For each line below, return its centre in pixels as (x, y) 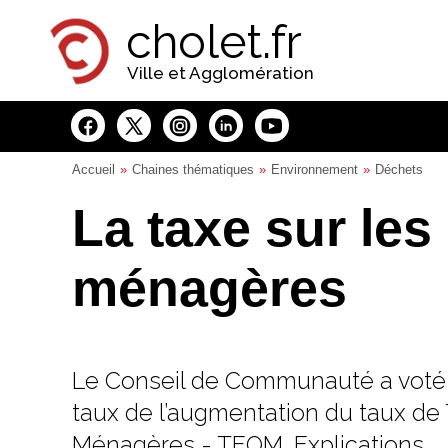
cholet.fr (214, 42)
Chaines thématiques (193, 169)
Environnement (314, 169)
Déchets (399, 169)
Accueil (93, 169)
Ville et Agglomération (220, 73)
